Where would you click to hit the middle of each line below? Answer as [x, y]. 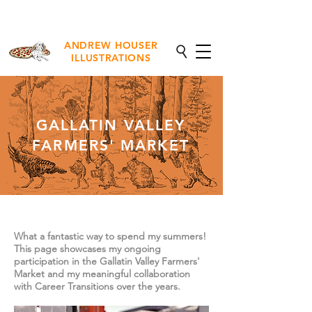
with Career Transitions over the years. [97, 286]
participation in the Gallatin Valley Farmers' [107, 261]
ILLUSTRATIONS [111, 57]
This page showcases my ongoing [87, 248]
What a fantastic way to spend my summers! [110, 236]
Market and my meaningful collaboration [102, 273]
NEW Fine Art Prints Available [110, 13]
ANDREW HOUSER [111, 45]
